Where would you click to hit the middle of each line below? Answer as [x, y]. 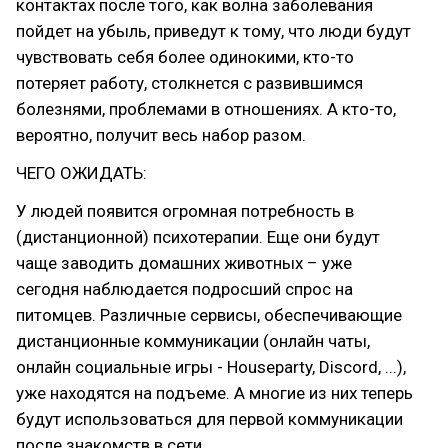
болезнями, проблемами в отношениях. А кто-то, [206, 109]
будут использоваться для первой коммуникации [209, 419]
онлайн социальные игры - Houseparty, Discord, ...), [211, 367]
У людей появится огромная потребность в [185, 211]
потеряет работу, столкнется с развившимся [189, 83]
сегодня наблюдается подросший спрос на [184, 289]
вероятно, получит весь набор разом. [161, 135]
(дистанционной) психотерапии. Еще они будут [198, 237]
